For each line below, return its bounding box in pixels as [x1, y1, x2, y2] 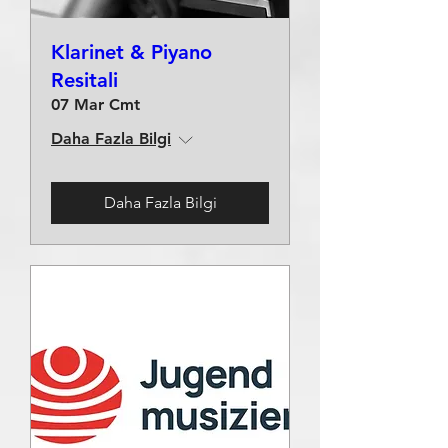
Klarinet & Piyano [51, 40, 212, 64]
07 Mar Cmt [51, 95, 140, 114]
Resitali [51, 68, 118, 92]
